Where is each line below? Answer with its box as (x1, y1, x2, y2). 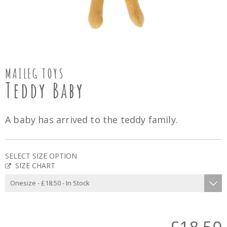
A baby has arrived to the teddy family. (5, 113, 178, 126)
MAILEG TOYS (5, 65, 65, 82)
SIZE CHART (15, 161, 55, 170)
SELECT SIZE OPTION (5, 151, 77, 161)
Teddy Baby (5, 77, 85, 103)
